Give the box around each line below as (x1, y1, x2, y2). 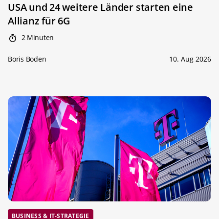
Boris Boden (8, 54, 46, 64)
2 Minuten (19, 33, 54, 43)
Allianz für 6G (8, 14, 70, 28)
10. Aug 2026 (169, 54, 211, 64)
